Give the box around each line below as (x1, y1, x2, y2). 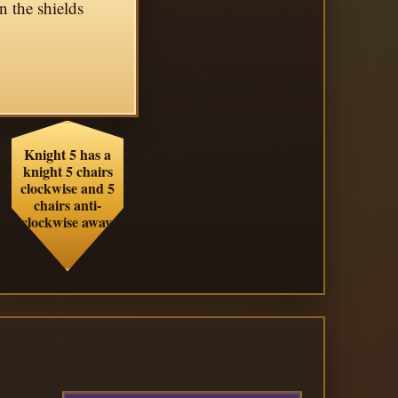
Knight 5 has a (24, 144, 111, 164)
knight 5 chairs (22, 161, 113, 181)
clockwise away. (20, 211, 115, 232)
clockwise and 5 (20, 178, 115, 198)
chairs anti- (34, 195, 101, 215)
